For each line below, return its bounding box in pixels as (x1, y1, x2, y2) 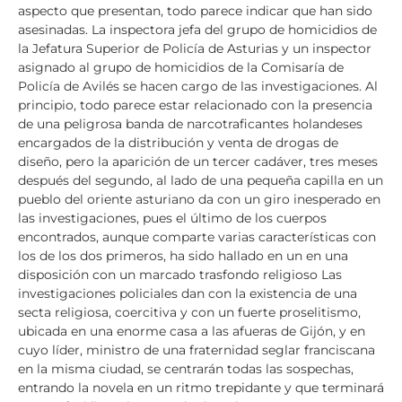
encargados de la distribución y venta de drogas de (18, 135, 338, 152)
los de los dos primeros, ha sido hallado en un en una (18, 248, 348, 265)
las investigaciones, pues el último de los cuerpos (18, 210, 327, 227)
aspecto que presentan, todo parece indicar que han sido (18, 3, 372, 20)
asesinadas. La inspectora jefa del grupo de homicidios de (18, 22, 377, 39)
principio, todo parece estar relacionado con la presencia (18, 97, 372, 114)
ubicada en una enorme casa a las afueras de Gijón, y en (18, 323, 365, 340)
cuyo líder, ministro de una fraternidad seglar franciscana (18, 342, 375, 359)
